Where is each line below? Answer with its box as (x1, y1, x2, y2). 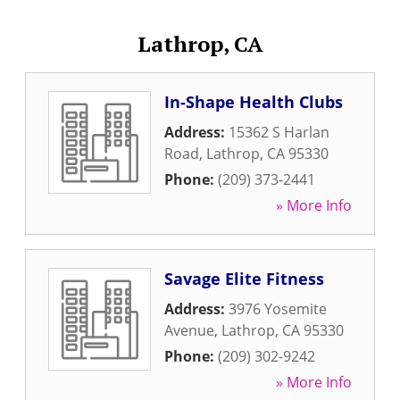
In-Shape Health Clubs (164, 91, 343, 112)
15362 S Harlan (229, 122, 329, 142)
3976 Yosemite (229, 299, 327, 319)
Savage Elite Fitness (164, 268, 324, 289)
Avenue (164, 321, 214, 340)
